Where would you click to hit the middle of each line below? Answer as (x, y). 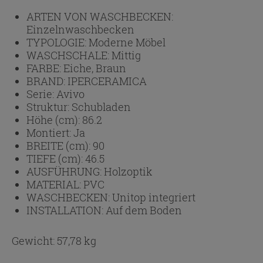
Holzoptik (128, 171)
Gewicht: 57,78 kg (54, 240)
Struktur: (49, 107)
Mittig (126, 55)
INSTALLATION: (66, 210)
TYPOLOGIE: (58, 42)
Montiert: (50, 132)
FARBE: (45, 68)
